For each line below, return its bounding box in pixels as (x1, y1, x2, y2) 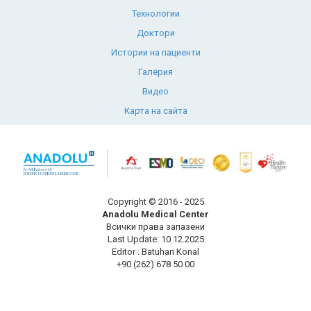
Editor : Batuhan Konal (112, 246, 199, 258)
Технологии (131, 8, 180, 19)
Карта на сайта (124, 106, 187, 116)
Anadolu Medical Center (102, 209, 209, 220)
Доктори (136, 28, 175, 38)
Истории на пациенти (110, 47, 201, 58)
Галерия (138, 67, 173, 77)
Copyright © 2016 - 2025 (107, 196, 204, 208)
